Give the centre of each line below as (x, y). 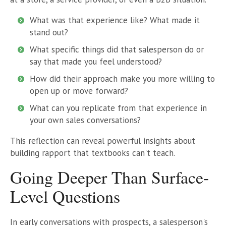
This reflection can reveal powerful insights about (103, 140)
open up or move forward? (79, 91)
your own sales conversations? (85, 120)
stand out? (49, 32)
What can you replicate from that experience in (118, 108)
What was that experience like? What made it (115, 20)
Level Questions (65, 196)
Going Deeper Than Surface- (109, 177)
